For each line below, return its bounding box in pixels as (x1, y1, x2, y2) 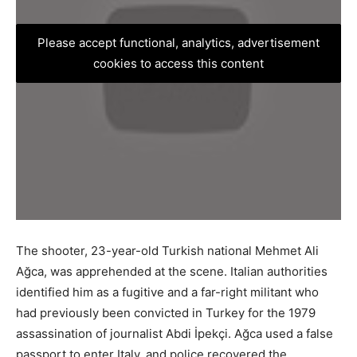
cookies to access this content (93, 55, 264, 71)
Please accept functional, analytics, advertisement (37, 34, 320, 50)
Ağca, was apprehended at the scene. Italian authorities (16, 263, 328, 279)
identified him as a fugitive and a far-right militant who (16, 284, 319, 300)
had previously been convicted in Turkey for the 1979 (16, 304, 316, 320)
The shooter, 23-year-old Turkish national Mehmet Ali (16, 242, 319, 258)
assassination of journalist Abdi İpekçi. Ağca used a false (16, 325, 333, 341)
